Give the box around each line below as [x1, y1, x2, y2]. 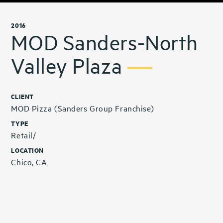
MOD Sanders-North [11, 29, 198, 55]
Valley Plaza [11, 52, 127, 78]
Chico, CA [11, 156, 47, 167]
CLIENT [11, 91, 34, 101]
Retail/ [11, 129, 36, 140]
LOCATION [11, 144, 44, 155]
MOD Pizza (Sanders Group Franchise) [11, 102, 154, 113]
